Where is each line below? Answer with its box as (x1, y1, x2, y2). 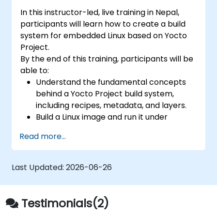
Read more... (19, 130, 66, 142)
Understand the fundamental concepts (36, 76, 186, 88)
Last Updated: (12, 161, 66, 173)
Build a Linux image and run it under (36, 111, 168, 123)
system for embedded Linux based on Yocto (20, 30, 187, 41)
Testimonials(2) (21, 195, 109, 211)
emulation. (36, 123, 76, 134)
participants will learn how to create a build (20, 18, 186, 30)
